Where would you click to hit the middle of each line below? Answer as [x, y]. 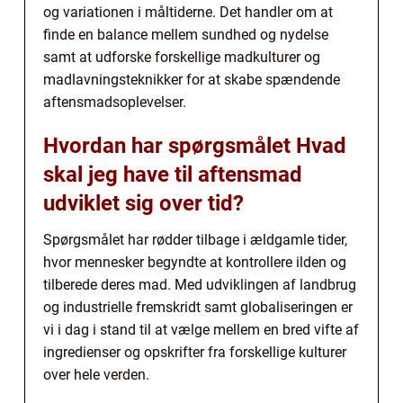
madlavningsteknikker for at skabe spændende [192, 80]
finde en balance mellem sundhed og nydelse [186, 35]
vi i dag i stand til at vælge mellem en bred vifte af [201, 330]
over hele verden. [96, 375]
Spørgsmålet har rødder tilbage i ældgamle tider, [195, 240]
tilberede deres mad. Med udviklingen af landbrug [200, 285]
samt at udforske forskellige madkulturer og [182, 58]
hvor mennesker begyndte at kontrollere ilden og [195, 263]
